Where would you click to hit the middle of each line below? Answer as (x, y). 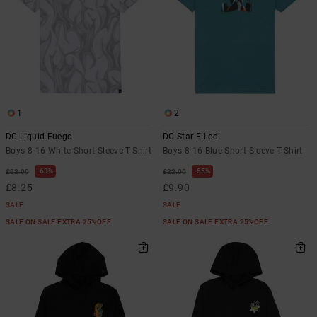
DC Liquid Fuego (39, 136)
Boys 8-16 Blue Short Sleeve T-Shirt (233, 150)
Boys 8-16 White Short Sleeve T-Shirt (79, 150)
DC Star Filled (191, 136)
